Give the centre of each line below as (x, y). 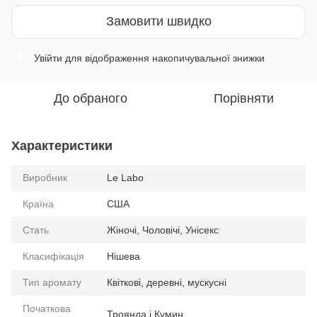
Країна (38, 203)
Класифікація (53, 256)
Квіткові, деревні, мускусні (167, 282)
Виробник (45, 177)
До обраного (91, 98)
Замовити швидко (158, 22)
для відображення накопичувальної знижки (163, 58)
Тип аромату (52, 282)
